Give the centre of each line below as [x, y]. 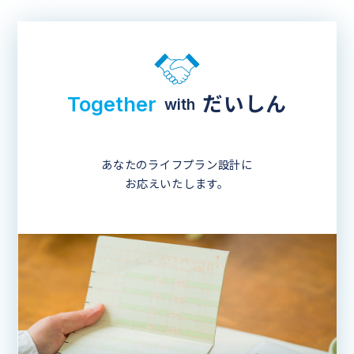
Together [111, 104]
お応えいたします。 [177, 184]
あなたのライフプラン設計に [177, 165]
